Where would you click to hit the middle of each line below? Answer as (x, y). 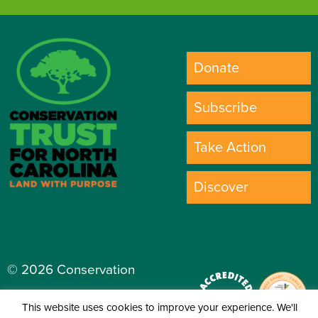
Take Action (230, 147)
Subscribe (225, 108)
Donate (216, 68)
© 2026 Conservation (71, 269)
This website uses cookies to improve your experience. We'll (160, 307)
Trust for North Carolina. (76, 295)
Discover (221, 187)
